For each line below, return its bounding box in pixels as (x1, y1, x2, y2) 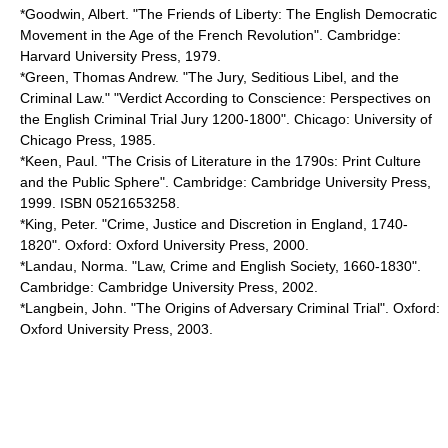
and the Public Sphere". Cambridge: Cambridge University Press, (20, 174, 431, 190)
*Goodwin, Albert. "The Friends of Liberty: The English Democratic (20, 6, 437, 22)
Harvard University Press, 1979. (20, 48, 221, 64)
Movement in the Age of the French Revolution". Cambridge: (20, 27, 401, 43)
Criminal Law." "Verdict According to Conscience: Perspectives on (20, 90, 431, 106)
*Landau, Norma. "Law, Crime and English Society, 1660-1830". (20, 258, 421, 274)
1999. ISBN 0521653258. (20, 195, 180, 211)
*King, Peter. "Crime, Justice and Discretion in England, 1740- (20, 216, 408, 232)
